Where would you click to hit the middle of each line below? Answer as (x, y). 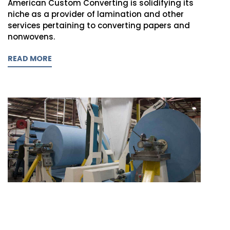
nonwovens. (31, 36)
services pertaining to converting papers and (99, 25)
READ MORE (30, 58)
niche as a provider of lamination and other (96, 14)
